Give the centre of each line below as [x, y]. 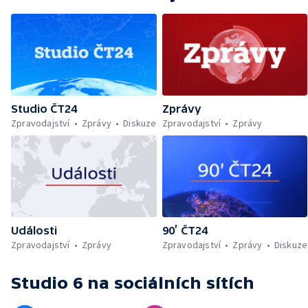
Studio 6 [47, 283]
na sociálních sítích [171, 283]
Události [34, 231]
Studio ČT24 [44, 109]
